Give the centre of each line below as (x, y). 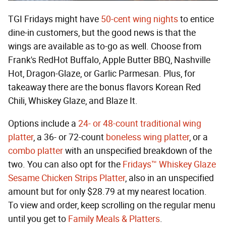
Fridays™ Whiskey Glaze (169, 165)
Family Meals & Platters (114, 219)
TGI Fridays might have (54, 19)
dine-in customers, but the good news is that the (102, 33)
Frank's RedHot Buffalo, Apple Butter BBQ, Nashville (109, 60)
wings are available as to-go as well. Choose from (105, 47)
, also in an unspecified (169, 178)
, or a (199, 137)
